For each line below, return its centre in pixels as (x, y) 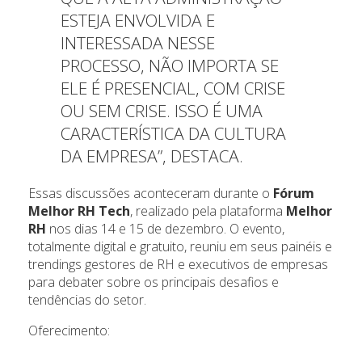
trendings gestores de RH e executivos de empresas (178, 265)
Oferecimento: (69, 331)
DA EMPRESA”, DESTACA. (152, 156)
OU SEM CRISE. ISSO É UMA (162, 111)
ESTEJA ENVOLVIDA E (138, 21)
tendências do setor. (87, 300)
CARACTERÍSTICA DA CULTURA (173, 134)
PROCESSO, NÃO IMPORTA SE (170, 66)
